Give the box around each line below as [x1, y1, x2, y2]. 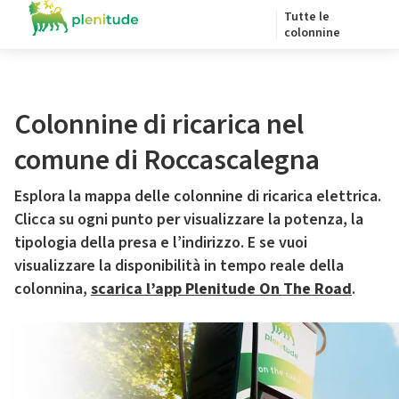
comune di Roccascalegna [14, 140, 320, 181]
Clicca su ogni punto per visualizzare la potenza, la [14, 208, 363, 231]
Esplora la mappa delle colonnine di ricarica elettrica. [14, 185, 381, 208]
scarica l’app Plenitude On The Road [91, 278, 352, 300]
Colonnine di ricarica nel [14, 104, 304, 145]
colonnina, [14, 278, 91, 300]
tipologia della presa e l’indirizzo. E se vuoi [14, 232, 307, 254]
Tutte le [284, 8, 330, 26]
